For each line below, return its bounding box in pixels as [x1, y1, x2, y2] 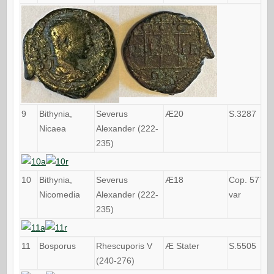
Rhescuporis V [95, 240, 152, 251]
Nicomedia [39, 189, 80, 199]
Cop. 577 [228, 174, 264, 185]
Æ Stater [165, 240, 199, 251]
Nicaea [39, 123, 66, 133]
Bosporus [39, 240, 76, 251]
